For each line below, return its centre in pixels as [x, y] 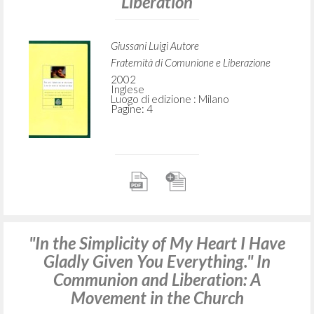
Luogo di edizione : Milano [170, 99]
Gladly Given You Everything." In [157, 261]
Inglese [127, 89]
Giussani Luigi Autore [155, 46]
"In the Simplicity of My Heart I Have [157, 243]
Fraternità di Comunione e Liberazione [190, 63]
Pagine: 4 [131, 109]
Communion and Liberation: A [157, 280]
